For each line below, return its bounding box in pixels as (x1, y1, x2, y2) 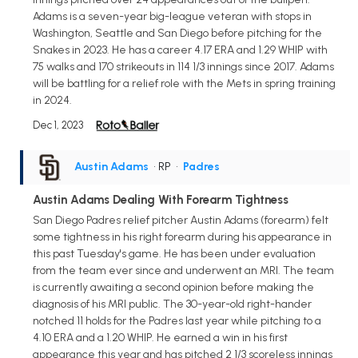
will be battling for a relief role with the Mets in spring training (33, 76, 336, 90)
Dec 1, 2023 (33, 118, 83, 131)
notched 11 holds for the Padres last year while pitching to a (33, 314, 321, 328)
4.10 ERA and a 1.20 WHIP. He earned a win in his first (33, 331, 288, 345)
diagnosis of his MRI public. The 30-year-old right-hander (33, 297, 312, 312)
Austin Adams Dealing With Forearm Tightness (33, 192, 288, 207)
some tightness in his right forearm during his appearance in (33, 230, 332, 245)
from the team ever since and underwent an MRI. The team (33, 264, 334, 278)
